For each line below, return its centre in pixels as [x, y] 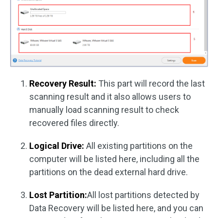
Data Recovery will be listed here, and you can [116, 208]
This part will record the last [152, 84]
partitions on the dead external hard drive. [109, 172]
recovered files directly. [74, 123]
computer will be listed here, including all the [114, 159]
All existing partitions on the [138, 146]
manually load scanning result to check [104, 110]
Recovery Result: [64, 84]
